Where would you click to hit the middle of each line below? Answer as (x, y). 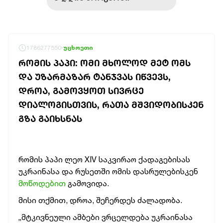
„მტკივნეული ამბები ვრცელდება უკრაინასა (106, 217)
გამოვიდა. (88, 183)
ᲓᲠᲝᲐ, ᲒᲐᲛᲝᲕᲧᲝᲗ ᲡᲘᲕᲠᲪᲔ (81, 91)
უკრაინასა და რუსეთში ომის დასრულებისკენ (108, 171)
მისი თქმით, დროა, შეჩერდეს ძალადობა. (100, 200)
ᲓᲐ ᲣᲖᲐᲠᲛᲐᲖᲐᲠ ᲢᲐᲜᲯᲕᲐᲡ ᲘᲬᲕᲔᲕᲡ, (95, 77)
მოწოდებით (42, 183)
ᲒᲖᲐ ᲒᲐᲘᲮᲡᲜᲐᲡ (50, 118)
